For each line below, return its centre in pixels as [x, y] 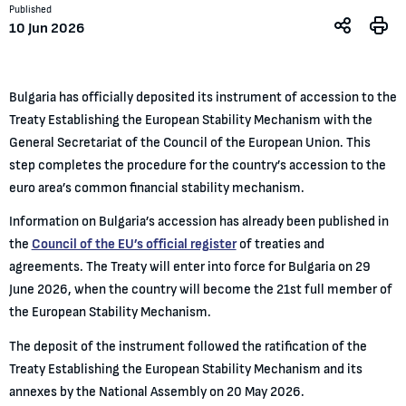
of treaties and [280, 245]
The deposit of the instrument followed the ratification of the [188, 347]
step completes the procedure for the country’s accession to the [197, 165]
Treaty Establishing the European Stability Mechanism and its [185, 370]
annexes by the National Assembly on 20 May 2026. [156, 392]
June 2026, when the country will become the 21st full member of [200, 290]
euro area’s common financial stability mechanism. [156, 188]
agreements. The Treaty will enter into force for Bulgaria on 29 [189, 267]
